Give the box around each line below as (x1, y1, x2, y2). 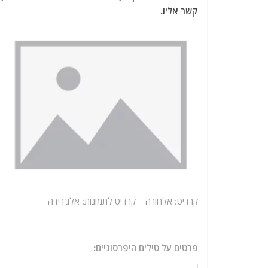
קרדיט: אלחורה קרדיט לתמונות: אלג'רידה (48, 195, 198, 207)
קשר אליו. (160, 5, 198, 17)
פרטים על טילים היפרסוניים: (91, 242, 198, 254)
